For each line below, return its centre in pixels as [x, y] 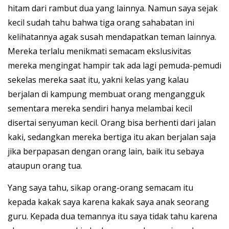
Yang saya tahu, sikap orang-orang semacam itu [100, 188]
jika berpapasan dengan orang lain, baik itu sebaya [106, 152]
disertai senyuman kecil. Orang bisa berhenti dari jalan [112, 123]
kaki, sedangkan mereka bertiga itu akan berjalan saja [112, 137]
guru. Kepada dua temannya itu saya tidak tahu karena [112, 216]
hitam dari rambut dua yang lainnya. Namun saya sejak [113, 8]
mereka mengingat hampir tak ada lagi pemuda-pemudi [114, 66]
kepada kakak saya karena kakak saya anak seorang [108, 202]
